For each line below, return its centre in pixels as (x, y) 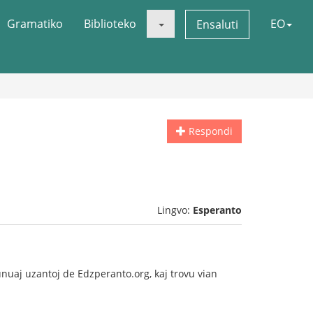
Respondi (209, 131)
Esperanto (217, 210)
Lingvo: (175, 210)
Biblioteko (110, 24)
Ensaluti (217, 24)
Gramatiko (35, 24)
